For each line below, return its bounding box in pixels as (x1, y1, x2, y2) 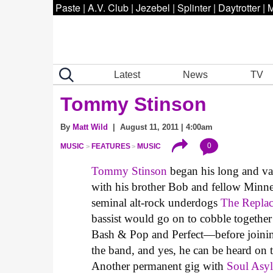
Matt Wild (73, 122, 108, 132)
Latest (114, 69, 141, 80)
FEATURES (91, 142, 130, 151)
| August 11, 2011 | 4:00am (108, 122, 213, 132)
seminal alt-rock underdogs (91, 196, 221, 210)
